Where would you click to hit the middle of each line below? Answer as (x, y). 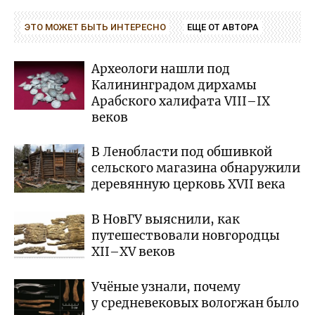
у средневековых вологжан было (195, 303)
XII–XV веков (133, 252)
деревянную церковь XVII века (188, 185)
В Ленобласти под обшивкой (182, 152)
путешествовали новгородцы (186, 236)
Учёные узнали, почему (166, 287)
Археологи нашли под (161, 69)
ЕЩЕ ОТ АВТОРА (223, 27)
